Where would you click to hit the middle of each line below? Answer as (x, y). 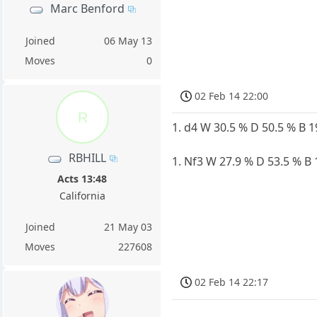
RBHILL (88, 157)
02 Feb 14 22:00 (232, 96)
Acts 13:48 (82, 179)
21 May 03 (128, 227)
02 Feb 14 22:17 (232, 282)
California (82, 196)
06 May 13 (128, 40)
